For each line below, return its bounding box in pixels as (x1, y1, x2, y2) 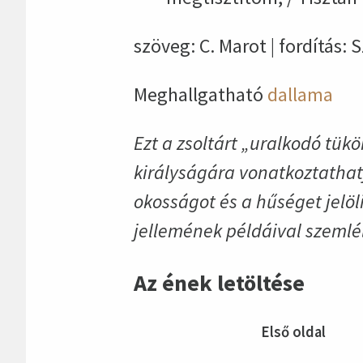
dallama (267, 82, 333, 108)
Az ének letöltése (133, 268, 305, 298)
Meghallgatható (133, 82, 267, 108)
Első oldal (261, 322, 326, 341)
